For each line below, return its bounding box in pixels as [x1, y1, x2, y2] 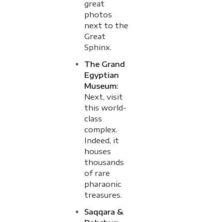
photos [84, 10, 112, 19]
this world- [84, 103, 126, 112]
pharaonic [84, 179, 121, 189]
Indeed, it [84, 136, 119, 145]
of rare [84, 168, 110, 178]
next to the [84, 21, 128, 30]
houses [84, 147, 111, 156]
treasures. [84, 190, 122, 200]
